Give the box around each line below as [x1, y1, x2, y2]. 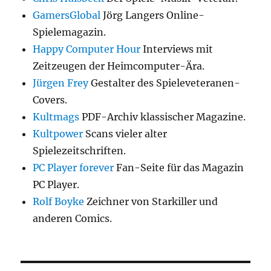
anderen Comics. [33, 212, 113, 224]
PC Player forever [33, 161, 114, 174]
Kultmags [33, 110, 80, 123]
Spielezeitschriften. [33, 144, 126, 157]
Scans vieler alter [83, 127, 168, 140]
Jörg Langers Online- [100, 8, 205, 21]
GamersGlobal [33, 8, 101, 21]
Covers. [33, 93, 68, 106]
